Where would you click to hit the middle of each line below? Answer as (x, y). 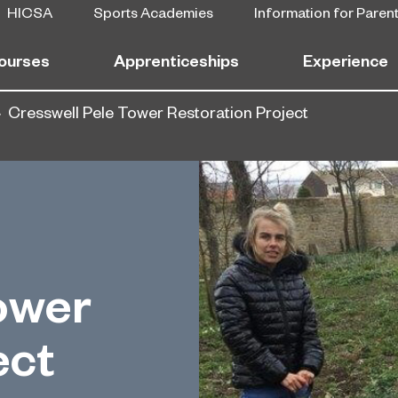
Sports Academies (153, 11)
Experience (346, 60)
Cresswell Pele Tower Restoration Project (158, 111)
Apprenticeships (176, 60)
